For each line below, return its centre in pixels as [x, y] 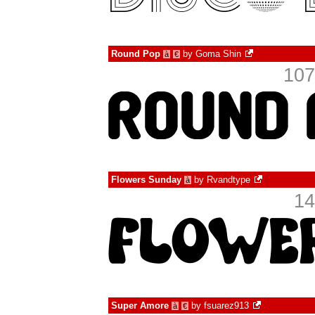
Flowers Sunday [146, 180]
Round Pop [136, 54]
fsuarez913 [226, 306]
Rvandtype [229, 180]
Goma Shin [218, 54]
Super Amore [140, 306]
